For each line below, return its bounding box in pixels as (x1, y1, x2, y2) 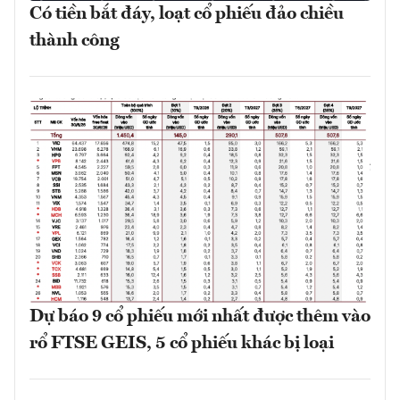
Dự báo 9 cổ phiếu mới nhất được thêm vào (29, 307, 371, 326)
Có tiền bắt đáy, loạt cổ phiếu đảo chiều (29, 5, 344, 24)
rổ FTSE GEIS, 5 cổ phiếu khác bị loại (29, 334, 334, 353)
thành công (29, 32, 120, 51)
